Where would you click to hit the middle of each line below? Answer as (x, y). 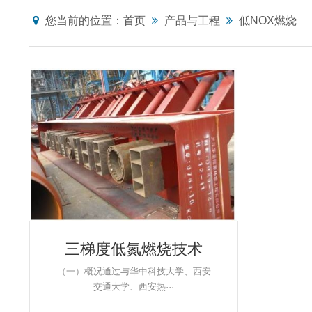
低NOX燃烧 (268, 21)
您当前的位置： (83, 21)
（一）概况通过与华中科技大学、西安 (134, 271)
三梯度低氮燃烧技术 (134, 249)
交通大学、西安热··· (134, 287)
